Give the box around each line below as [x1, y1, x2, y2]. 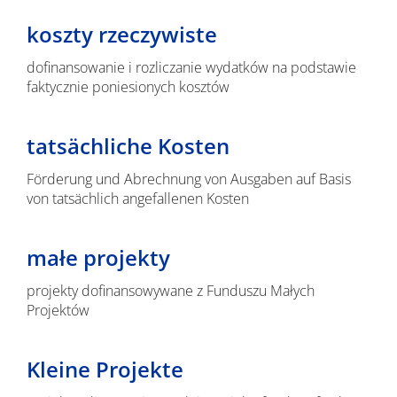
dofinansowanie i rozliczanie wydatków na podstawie [26, 58, 356, 77]
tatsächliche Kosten [26, 131, 230, 160]
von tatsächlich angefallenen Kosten [26, 189, 249, 208]
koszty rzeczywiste [26, 19, 217, 49]
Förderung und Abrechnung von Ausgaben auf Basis [26, 169, 351, 189]
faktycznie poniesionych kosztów [26, 77, 230, 97]
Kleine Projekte [26, 354, 183, 384]
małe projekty [26, 243, 170, 272]
